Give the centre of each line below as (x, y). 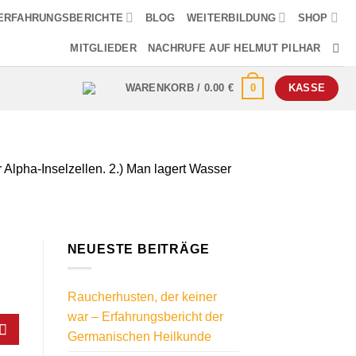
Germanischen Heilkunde (139, 337)
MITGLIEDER (103, 48)
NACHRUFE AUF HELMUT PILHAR (234, 48)
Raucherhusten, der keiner (142, 297)
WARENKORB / (164, 87)
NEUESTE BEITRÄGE (138, 249)
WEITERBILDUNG (231, 17)
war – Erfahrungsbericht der (145, 317)
